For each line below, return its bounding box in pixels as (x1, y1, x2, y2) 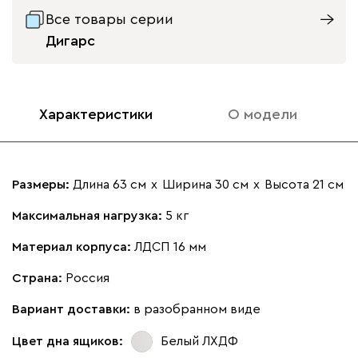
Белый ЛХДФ (161, 335, 238, 348)
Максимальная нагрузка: (12, 209, 165, 222)
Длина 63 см (73, 177, 146, 191)
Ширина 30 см (162, 177, 249, 191)
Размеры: (12, 177, 73, 191)
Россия (66, 271, 109, 284)
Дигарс (46, 33, 95, 48)
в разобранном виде (133, 302, 261, 316)
